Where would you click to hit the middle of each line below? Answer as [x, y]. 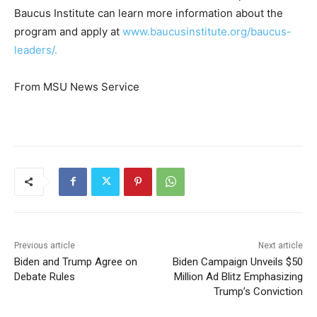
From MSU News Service [77, 86]
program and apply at [68, 31]
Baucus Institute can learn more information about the [149, 13]
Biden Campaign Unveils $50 [237, 261]
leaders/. [36, 50]
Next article [280, 245]
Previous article [45, 245]
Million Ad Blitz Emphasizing [238, 276]
